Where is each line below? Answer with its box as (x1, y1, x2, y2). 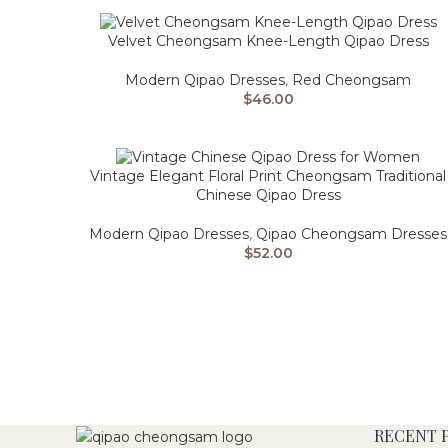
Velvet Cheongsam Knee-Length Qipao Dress (107, 31, 429, 50)
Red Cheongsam (292, 70, 411, 89)
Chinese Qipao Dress (195, 185, 341, 204)
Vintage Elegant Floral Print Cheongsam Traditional (90, 166, 446, 185)
